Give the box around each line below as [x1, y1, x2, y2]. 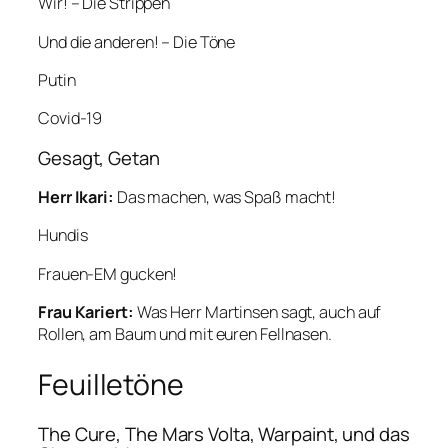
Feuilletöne [38, 364, 184, 404]
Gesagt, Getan [38, 144, 160, 171]
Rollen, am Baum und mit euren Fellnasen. [38, 322, 332, 345]
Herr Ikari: [38, 186, 114, 209]
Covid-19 [38, 107, 103, 130]
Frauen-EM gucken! [38, 262, 178, 285]
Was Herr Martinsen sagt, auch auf [133, 300, 382, 323]
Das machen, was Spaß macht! [113, 186, 337, 209]
